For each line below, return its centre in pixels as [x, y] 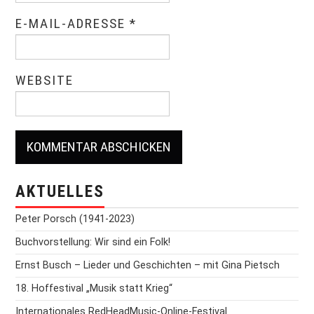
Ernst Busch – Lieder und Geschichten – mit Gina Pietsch [148, 266]
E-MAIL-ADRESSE [73, 24]
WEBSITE [45, 81]
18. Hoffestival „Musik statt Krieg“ [94, 289]
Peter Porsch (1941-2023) [75, 219]
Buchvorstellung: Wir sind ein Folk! [93, 243]
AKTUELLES [60, 192]
